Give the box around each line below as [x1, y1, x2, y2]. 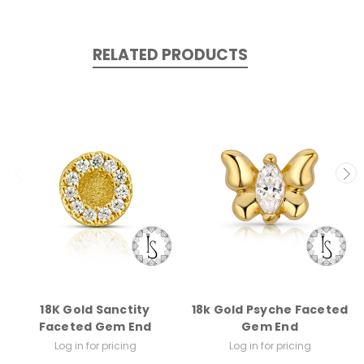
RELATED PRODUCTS [92, 43, 248, 66]
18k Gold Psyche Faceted [191, 301, 349, 318]
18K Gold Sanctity [40, 301, 150, 318]
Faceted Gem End [38, 318, 152, 336]
